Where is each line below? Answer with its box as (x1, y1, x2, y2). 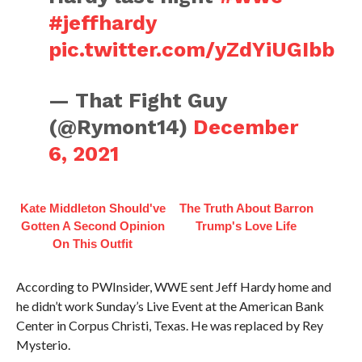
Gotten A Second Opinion (20, 219, 165, 233)
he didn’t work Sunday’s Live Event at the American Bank (15, 298, 324, 314)
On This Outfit (53, 237, 133, 250)
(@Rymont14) (48, 115, 194, 139)
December (193, 115, 299, 139)
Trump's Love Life (196, 219, 297, 233)
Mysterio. (15, 337, 70, 352)
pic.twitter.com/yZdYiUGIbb (48, 37, 335, 61)
